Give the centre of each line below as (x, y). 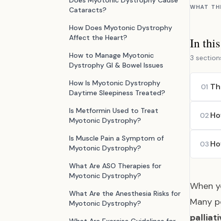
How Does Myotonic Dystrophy (121, 28)
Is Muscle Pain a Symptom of (116, 138)
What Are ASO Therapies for (115, 166)
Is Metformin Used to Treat (114, 110)
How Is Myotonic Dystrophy (115, 83)
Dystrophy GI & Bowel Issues (116, 65)
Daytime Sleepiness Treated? (117, 93)
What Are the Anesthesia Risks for (125, 193)
